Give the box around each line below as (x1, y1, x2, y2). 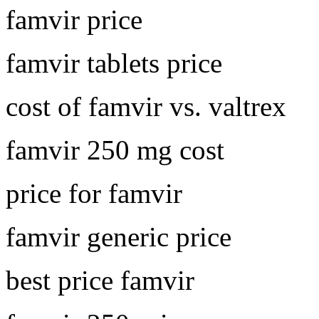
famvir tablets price (6, 47, 222, 78)
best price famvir (6, 264, 194, 296)
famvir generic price (6, 221, 231, 252)
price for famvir (6, 177, 182, 209)
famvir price (6, 4, 142, 35)
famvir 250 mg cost (6, 134, 224, 165)
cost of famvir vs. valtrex (6, 90, 286, 122)
